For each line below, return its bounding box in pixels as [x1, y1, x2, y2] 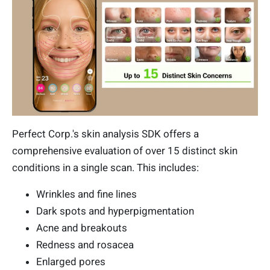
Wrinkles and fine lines [36, 187, 137, 200]
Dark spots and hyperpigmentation [36, 204, 194, 217]
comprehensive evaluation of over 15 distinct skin [12, 144, 237, 157]
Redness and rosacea [36, 238, 134, 251]
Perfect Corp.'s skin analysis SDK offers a [12, 127, 199, 140]
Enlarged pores [36, 255, 105, 268]
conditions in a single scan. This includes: [12, 161, 199, 174]
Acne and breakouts [36, 221, 130, 234]
